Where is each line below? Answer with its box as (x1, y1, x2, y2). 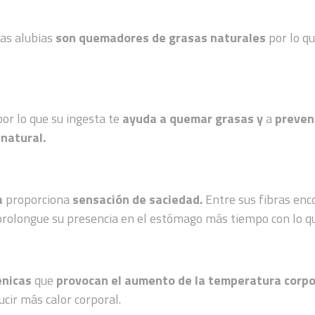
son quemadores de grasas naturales (56, 27, 269, 47)
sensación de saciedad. (72, 189, 206, 209)
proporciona (6, 189, 73, 209)
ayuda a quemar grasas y (122, 108, 264, 128)
